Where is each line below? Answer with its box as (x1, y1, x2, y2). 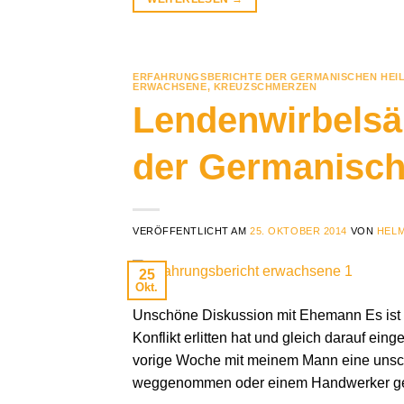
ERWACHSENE (133, 80, 207, 92)
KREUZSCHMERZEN (213, 80, 317, 92)
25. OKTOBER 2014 (250, 225, 348, 237)
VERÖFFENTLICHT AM (133, 225, 251, 237)
